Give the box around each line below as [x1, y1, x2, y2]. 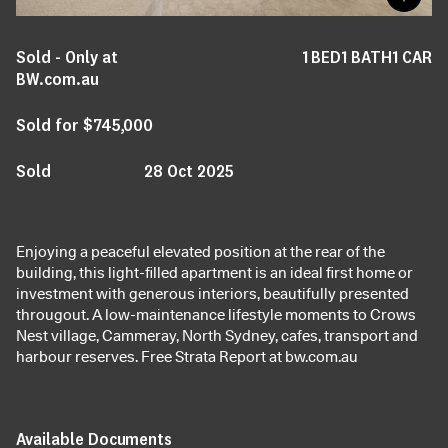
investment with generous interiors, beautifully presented [16, 284, 409, 303]
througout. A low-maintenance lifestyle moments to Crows [16, 305, 416, 324]
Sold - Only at [16, 44, 118, 68]
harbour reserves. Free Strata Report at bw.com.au [16, 347, 358, 366]
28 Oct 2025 [144, 158, 234, 182]
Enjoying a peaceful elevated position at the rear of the [16, 242, 385, 261]
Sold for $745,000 [16, 112, 154, 136]
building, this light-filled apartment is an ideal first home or [16, 263, 413, 282]
